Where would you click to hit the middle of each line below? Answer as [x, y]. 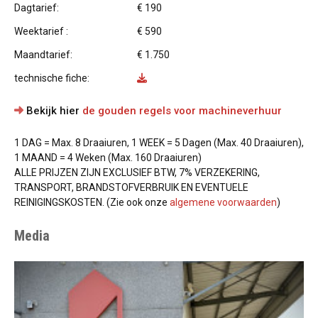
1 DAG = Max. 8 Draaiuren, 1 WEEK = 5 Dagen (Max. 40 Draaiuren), [159, 143]
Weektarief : [41, 31]
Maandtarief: [43, 55]
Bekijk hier [53, 111]
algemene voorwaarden [223, 202]
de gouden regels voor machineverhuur [182, 111]
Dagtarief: [37, 8]
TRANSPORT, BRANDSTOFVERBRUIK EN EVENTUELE [131, 187]
